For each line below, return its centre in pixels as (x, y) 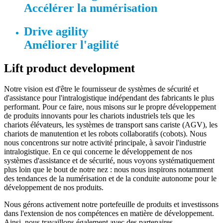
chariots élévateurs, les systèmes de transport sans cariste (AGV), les (111, 125)
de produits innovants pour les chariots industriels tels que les (99, 116)
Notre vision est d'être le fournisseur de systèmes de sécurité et (101, 89)
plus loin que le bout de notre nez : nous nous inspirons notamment (109, 170)
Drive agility (56, 31)
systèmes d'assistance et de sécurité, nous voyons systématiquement (109, 161)
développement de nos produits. (54, 188)
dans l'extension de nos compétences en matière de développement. (109, 214)
